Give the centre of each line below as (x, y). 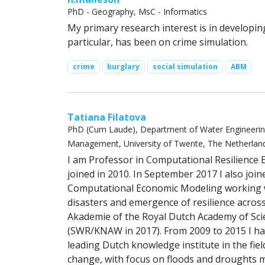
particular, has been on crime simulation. (158, 42)
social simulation (185, 66)
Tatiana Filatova (107, 117)
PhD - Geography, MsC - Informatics (137, 11)
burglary (124, 66)
